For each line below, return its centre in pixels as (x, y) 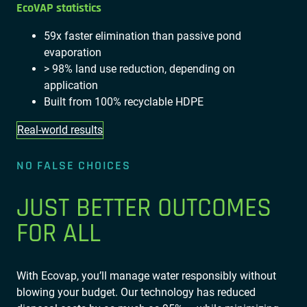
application (71, 85)
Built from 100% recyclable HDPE (124, 101)
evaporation (73, 52)
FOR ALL (59, 234)
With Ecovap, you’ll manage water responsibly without (146, 276)
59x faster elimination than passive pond (143, 36)
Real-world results (60, 130)
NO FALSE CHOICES (74, 165)
